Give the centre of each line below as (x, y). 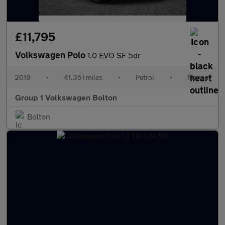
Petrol (145, 77)
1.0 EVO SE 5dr (114, 55)
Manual (199, 77)
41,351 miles (83, 77)
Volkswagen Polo (51, 55)
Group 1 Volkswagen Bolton (66, 97)
